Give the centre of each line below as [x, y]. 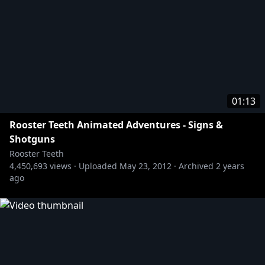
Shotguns [32, 139]
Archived [196, 166]
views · [62, 166]
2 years [230, 166]
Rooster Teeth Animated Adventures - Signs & [116, 125]
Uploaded [98, 166]
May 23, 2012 [146, 166]
